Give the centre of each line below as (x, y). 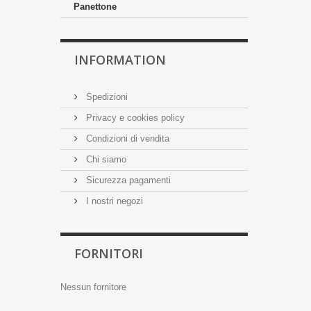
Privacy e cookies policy (134, 118)
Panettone (95, 7)
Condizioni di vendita (126, 138)
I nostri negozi (113, 201)
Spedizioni (106, 97)
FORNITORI (109, 253)
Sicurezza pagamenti (127, 180)
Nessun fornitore (93, 287)
